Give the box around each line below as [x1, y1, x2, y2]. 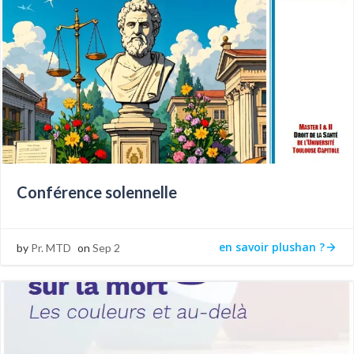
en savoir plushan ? [219, 239, 325, 254]
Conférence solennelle [17, 183, 177, 201]
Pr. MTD [31, 241, 71, 254]
